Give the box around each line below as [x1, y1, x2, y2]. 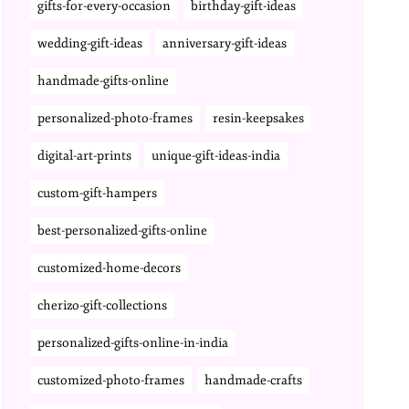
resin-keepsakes [213, 110, 305, 126]
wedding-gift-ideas [37, 36, 143, 51]
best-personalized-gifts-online [37, 223, 208, 238]
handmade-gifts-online [37, 73, 170, 89]
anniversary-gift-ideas [163, 36, 288, 51]
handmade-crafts [204, 372, 303, 388]
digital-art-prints [37, 148, 132, 163]
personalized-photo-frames [37, 110, 194, 126]
